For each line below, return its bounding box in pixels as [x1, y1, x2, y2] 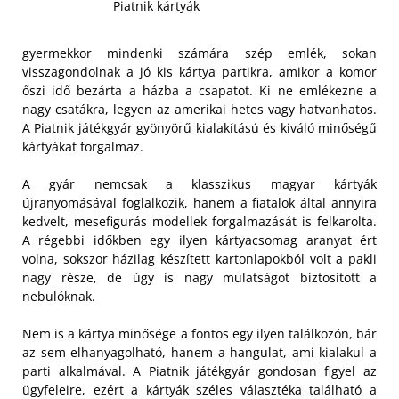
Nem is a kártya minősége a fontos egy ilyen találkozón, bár [22, 325, 377, 343]
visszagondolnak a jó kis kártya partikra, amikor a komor [22, 63, 377, 81]
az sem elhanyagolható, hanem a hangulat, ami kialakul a [22, 344, 377, 362]
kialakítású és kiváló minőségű [191, 119, 378, 137]
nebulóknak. [22, 288, 95, 305]
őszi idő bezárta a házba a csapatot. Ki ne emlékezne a [22, 82, 377, 100]
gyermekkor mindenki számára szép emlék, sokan [22, 45, 377, 62]
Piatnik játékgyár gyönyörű [34, 119, 192, 137]
